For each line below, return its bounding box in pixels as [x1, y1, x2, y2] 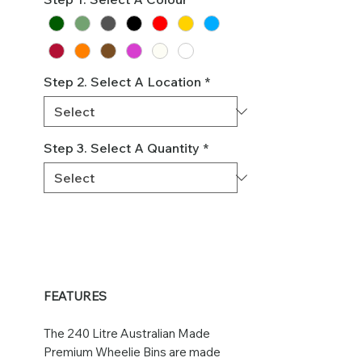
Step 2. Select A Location [44, 73, 201, 90]
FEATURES [44, 288, 107, 304]
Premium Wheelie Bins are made [44, 343, 221, 360]
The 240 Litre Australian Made [44, 325, 210, 341]
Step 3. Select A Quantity [44, 139, 200, 156]
